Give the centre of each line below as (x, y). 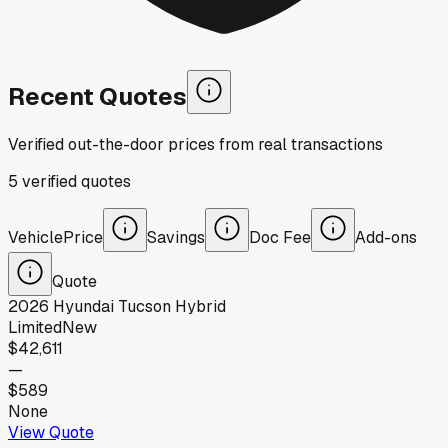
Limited (35, 327)
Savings (176, 237)
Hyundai (83, 306)
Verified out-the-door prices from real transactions (195, 144)
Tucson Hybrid (172, 306)
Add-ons (386, 237)
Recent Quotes (97, 96)
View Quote (51, 432)
